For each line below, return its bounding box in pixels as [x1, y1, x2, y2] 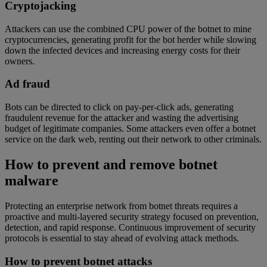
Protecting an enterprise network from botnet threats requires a [5, 200, 238, 211]
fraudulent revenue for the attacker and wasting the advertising [5, 113, 238, 123]
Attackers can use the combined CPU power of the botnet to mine [5, 23, 252, 34]
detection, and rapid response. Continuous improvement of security [5, 222, 256, 232]
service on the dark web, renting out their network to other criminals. [5, 134, 262, 144]
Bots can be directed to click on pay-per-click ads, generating [5, 102, 234, 112]
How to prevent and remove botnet [5, 156, 218, 172]
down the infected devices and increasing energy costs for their [5, 45, 240, 55]
